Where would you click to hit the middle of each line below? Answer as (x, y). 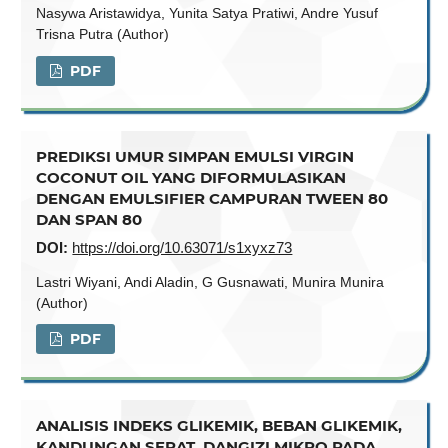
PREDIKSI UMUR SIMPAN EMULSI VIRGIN (195, 157)
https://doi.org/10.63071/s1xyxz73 (182, 248)
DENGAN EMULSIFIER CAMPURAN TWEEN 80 (212, 199)
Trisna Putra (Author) (103, 34)
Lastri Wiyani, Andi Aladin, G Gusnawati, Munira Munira (210, 281)
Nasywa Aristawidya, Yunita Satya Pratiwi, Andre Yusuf (207, 13)
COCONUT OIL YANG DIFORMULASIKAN (191, 178)
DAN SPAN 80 (89, 220)
